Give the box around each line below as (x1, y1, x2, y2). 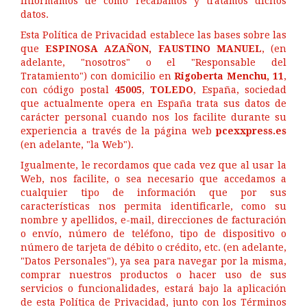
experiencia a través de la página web (21, 125, 216, 136)
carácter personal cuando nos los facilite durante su (21, 112, 286, 123)
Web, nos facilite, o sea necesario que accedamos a (21, 173, 286, 184)
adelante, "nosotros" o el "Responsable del (21, 57, 286, 68)
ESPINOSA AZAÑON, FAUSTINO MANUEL (45, 43, 262, 54)
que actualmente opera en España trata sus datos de (21, 98, 286, 109)
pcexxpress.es (216, 125, 286, 136)
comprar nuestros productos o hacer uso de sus (21, 269, 286, 280)
